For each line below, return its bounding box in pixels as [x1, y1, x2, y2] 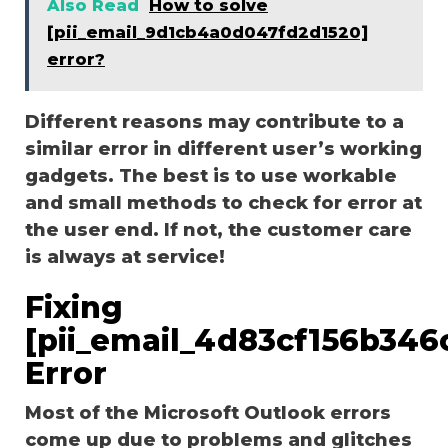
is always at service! [25, 245, 225, 268]
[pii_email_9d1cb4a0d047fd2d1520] [47, 22, 368, 42]
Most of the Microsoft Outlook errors [25, 401, 391, 424]
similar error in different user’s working [25, 137, 422, 160]
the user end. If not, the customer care [25, 218, 412, 241]
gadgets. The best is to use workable [25, 164, 397, 187]
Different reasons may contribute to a [25, 110, 404, 133]
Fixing [25, 288, 123, 326]
